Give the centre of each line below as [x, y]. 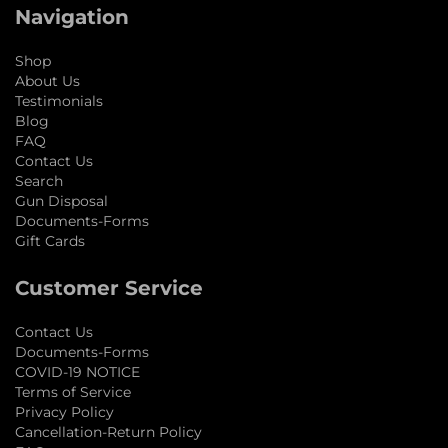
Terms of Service [73, 391]
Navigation [72, 16]
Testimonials [59, 100]
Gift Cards [50, 240]
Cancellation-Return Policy [108, 431]
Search [39, 180]
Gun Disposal [61, 200]
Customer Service [109, 287]
